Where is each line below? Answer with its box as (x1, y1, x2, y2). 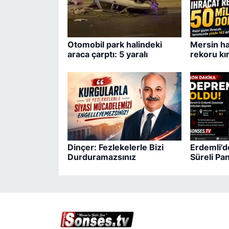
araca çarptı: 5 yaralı (67, 49, 148, 59)
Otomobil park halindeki (67, 39, 162, 50)
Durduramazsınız (67, 152, 136, 163)
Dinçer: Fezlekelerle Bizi (67, 142, 164, 153)
